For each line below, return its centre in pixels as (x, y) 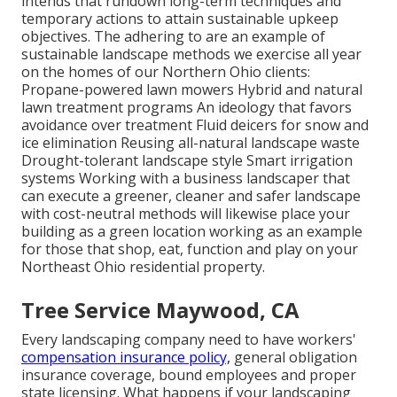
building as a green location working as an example (192, 231)
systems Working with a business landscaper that (186, 178)
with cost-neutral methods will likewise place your (186, 213)
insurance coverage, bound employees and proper (189, 374)
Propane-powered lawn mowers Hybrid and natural (192, 89)
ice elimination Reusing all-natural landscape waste (191, 142)
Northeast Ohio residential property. (143, 266)
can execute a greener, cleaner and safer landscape (191, 195)
